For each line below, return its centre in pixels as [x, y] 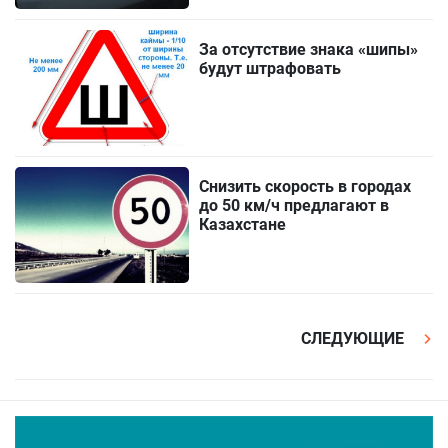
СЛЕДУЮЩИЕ [354, 338]
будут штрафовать [270, 68]
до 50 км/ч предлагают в [294, 206]
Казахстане [243, 225]
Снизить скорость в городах [305, 187]
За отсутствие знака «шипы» [309, 49]
